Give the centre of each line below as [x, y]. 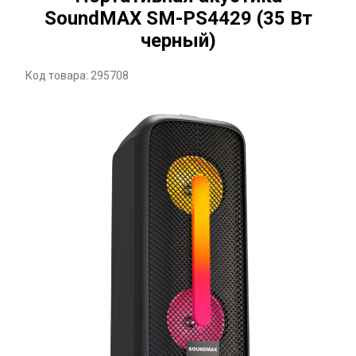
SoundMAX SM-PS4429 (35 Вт [178, 18]
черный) [178, 41]
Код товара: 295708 [77, 75]
